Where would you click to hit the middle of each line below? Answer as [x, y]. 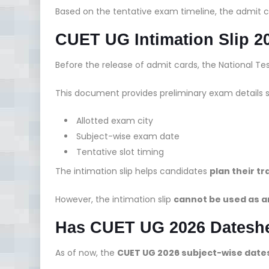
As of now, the [86, 252]
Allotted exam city [115, 120]
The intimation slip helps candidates [132, 171]
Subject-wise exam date [128, 136]
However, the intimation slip [114, 199]
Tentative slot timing [120, 152]
